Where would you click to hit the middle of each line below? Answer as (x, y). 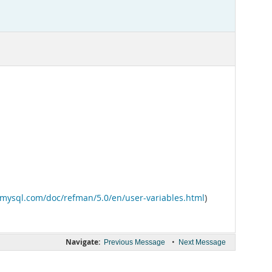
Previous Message (134, 242)
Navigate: (83, 242)
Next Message (202, 242)
